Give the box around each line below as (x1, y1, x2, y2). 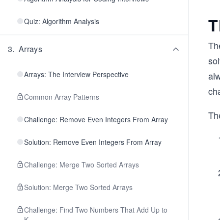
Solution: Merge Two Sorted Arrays (24, 182, 133, 192)
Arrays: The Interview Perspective (24, 69, 129, 79)
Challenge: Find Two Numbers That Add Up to (24, 205, 167, 215)
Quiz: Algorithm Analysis (24, 16, 99, 26)
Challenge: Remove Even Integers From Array (24, 114, 168, 124)
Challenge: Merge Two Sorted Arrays (24, 160, 139, 169)
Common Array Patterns (24, 92, 99, 102)
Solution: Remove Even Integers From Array (24, 137, 162, 147)
